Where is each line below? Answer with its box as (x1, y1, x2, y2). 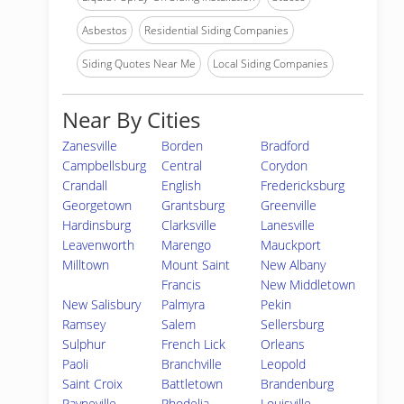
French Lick (161, 335, 226, 353)
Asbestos (82, 23, 127, 38)
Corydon (261, 157, 308, 174)
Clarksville (161, 216, 217, 234)
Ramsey (62, 316, 106, 333)
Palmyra (161, 296, 206, 313)
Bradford (261, 137, 310, 154)
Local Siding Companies (213, 56, 328, 71)
